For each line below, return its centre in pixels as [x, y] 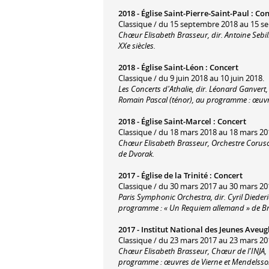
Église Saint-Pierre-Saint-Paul [195, 13]
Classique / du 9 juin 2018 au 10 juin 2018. [191, 78]
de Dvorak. [136, 153]
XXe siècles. [137, 45]
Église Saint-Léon [172, 67]
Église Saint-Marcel [176, 121]
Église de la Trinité [174, 175]
